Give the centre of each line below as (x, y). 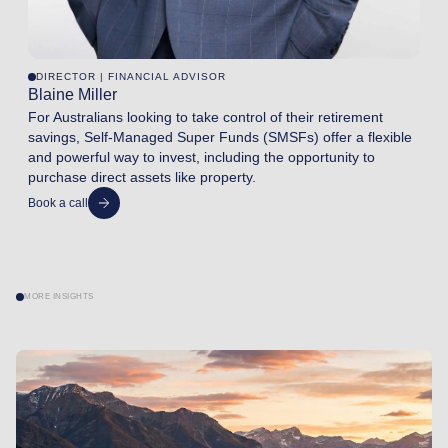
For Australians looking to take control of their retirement (205, 116)
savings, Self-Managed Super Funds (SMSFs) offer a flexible (220, 136)
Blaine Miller (72, 94)
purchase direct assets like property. (142, 176)
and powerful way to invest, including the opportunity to (201, 156)
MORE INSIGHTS (59, 296)
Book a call (58, 202)
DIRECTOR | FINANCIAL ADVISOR (131, 76)
